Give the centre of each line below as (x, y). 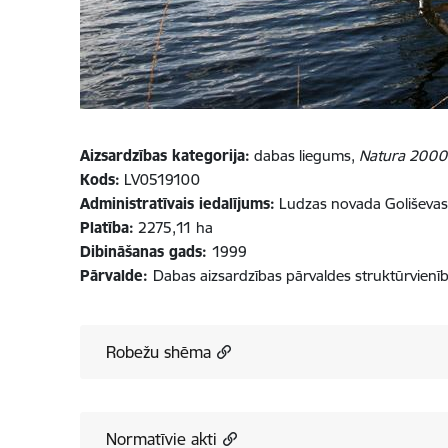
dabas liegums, (304, 155)
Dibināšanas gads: (145, 251)
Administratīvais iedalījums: (177, 203)
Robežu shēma (158, 352)
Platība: (106, 227)
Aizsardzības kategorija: (164, 155)
